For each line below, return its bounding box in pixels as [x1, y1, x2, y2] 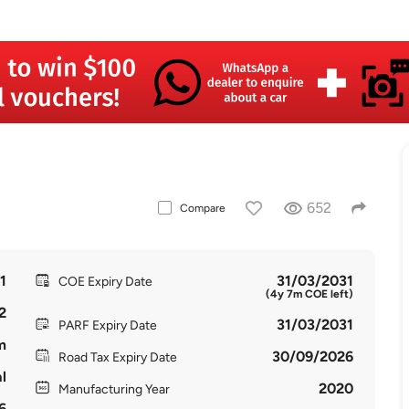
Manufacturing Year [58, 382, 170, 397]
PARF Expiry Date [58, 318, 157, 333]
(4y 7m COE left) [266, 288, 354, 300]
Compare [179, 202, 225, 215]
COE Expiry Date [58, 274, 152, 289]
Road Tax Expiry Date [58, 350, 177, 365]
